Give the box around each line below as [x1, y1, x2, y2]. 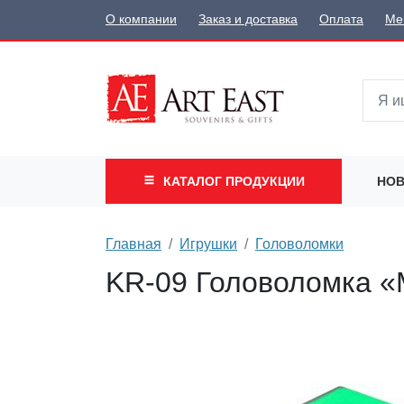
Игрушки [179, 235, 237, 252]
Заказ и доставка [198, 13, 298, 27]
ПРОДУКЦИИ [225, 173, 305, 188]
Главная [106, 235, 161, 252]
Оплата [319, 13, 363, 27]
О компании [106, 13, 177, 27]
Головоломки [255, 235, 344, 252]
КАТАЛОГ [162, 173, 225, 188]
